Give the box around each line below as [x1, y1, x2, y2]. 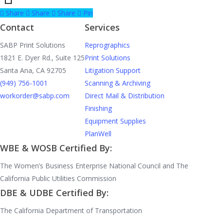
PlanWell [85, 129, 111, 138]
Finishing [85, 104, 112, 113]
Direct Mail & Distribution [85, 91, 164, 100]
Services [85, 21, 120, 33]
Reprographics [85, 40, 130, 50]
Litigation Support [85, 66, 141, 75]
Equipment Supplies [85, 116, 146, 126]
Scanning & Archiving [85, 78, 150, 88]
